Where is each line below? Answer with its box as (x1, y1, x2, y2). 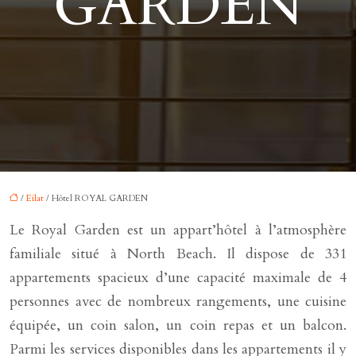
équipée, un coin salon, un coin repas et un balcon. (10, 315, 346, 335)
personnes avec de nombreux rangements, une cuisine (10, 292, 346, 311)
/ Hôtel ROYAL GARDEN (44, 192, 148, 204)
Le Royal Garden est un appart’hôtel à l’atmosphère (10, 220, 346, 240)
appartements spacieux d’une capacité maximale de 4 (10, 268, 346, 288)
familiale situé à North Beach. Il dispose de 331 (10, 244, 346, 264)
